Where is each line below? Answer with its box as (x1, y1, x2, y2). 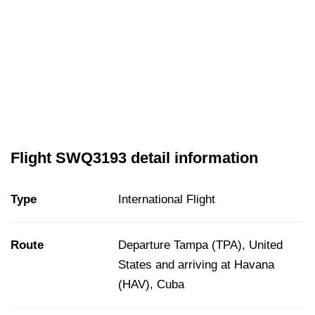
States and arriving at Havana (118, 258, 274, 272)
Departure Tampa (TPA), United (118, 238, 283, 252)
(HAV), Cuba (118, 278, 184, 292)
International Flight (118, 193, 215, 207)
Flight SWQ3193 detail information (11, 149, 258, 167)
